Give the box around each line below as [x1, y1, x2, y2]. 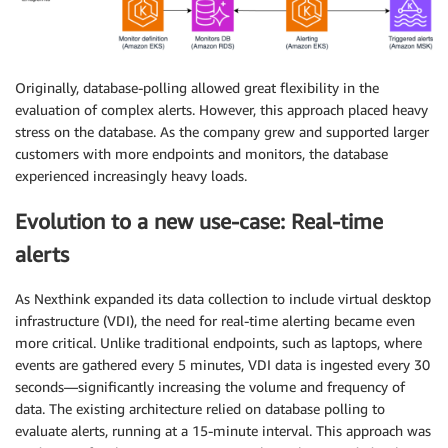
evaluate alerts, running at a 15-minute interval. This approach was [15, 422, 431, 440]
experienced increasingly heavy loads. [15, 167, 247, 185]
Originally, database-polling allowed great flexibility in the [15, 79, 379, 97]
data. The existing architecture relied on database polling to [15, 400, 385, 418]
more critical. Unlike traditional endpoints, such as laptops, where [15, 334, 422, 352]
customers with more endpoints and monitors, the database [15, 145, 388, 163]
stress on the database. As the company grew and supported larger [15, 123, 429, 141]
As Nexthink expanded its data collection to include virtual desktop [15, 290, 431, 308]
